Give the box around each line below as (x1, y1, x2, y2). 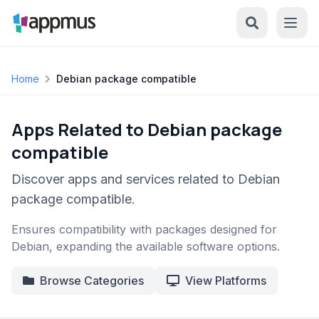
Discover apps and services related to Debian (11, 172, 280, 187)
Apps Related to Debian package (11, 117, 282, 141)
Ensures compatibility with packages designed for (11, 222, 277, 236)
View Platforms (185, 273, 266, 288)
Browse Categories (40, 273, 144, 288)
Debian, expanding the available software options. (11, 239, 280, 253)
